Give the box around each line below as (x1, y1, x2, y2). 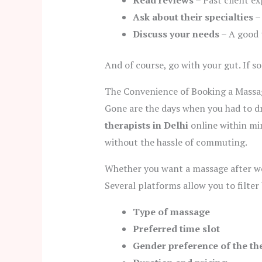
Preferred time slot (132, 222, 220, 236)
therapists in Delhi (104, 119, 188, 132)
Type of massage (132, 205, 210, 219)
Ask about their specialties (132, 11, 253, 24)
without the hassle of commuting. (104, 136, 247, 149)
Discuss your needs (132, 27, 219, 41)
